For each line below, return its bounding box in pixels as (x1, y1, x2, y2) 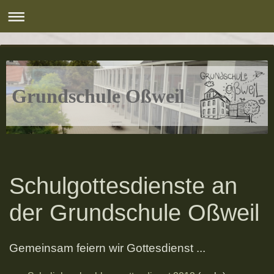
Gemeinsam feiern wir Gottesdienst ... (9, 242, 206, 255)
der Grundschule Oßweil (9, 199, 259, 226)
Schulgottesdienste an (9, 172, 237, 199)
